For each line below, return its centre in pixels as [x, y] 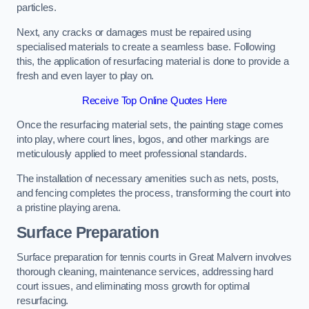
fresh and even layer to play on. [86, 76]
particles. [38, 8]
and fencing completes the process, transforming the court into [153, 193]
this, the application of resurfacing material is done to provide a [153, 62]
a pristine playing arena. [69, 207]
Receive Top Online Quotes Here [154, 100]
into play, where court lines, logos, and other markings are [143, 140]
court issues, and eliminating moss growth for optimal [133, 286]
